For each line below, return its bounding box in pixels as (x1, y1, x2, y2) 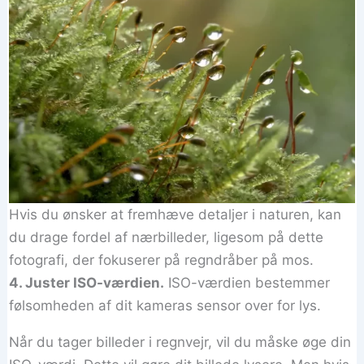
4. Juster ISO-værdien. (9, 274, 165, 291)
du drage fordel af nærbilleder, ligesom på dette (9, 228, 324, 245)
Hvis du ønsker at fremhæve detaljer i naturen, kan (9, 206, 342, 223)
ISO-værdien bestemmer (164, 274, 331, 291)
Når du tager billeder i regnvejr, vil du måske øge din (9, 333, 352, 350)
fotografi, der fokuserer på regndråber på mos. (9, 251, 314, 268)
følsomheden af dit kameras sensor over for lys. (9, 297, 322, 314)
